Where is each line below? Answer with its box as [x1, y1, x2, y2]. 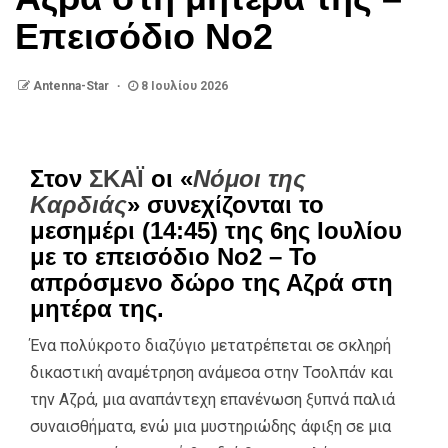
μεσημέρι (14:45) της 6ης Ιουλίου [30, 216, 402, 244]
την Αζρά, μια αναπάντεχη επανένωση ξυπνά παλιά [30, 389, 395, 409]
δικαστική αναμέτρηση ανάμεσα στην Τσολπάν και [30, 362, 393, 382]
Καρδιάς [30, 190, 127, 218]
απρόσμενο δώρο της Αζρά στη [30, 268, 393, 296]
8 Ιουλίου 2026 [138, 78, 228, 93]
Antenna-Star [30, 78, 109, 93]
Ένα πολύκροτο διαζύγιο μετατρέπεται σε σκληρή [30, 335, 391, 355]
